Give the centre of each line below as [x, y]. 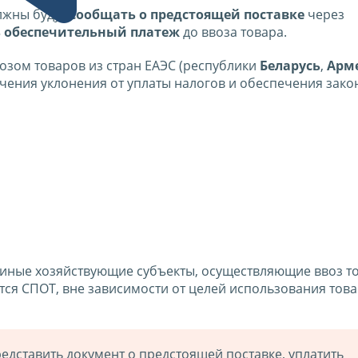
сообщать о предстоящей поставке [187, 14]
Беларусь [290, 66]
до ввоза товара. [233, 32]
